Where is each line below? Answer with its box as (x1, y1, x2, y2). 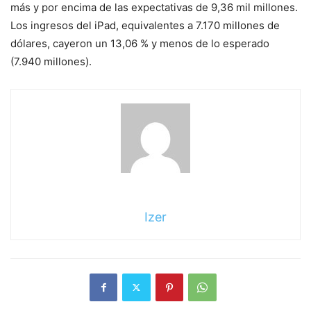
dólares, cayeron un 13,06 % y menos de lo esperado (10, 36, 269, 50)
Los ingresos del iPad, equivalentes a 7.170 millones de (10, 18, 280, 32)
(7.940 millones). (10, 54, 92, 68)
